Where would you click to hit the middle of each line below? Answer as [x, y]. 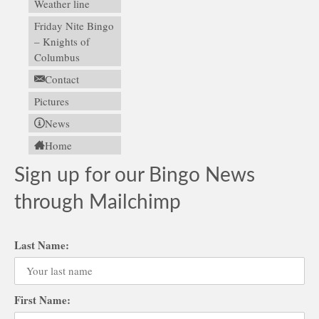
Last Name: [42, 245]
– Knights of [62, 41]
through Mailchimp [98, 202]
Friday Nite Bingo [74, 25]
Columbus [57, 57]
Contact [62, 79]
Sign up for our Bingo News [135, 175]
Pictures [52, 101]
